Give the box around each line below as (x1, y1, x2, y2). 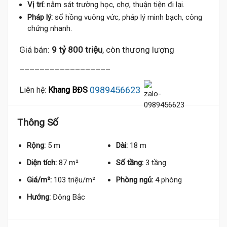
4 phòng (155, 175, 182, 184)
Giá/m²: (27, 175, 52, 184)
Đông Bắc (53, 193, 85, 202)
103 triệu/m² (54, 175, 95, 184)
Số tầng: (116, 158, 144, 167)
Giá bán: (19, 45, 52, 55)
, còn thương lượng (102, 45, 174, 55)
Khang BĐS (48, 85, 88, 95)
